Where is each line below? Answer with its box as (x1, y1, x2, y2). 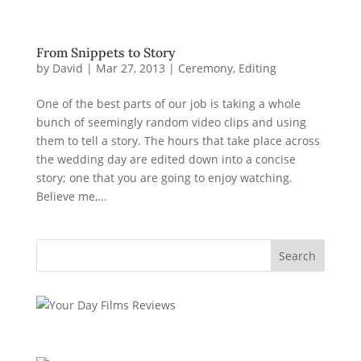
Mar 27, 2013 (95, 60, 165, 76)
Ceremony (177, 60, 233, 76)
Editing (238, 60, 276, 76)
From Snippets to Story (35, 44, 176, 60)
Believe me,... (35, 189, 107, 204)
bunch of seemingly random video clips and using (35, 114, 306, 130)
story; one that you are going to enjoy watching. (35, 170, 293, 185)
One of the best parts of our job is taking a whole (35, 96, 301, 111)
